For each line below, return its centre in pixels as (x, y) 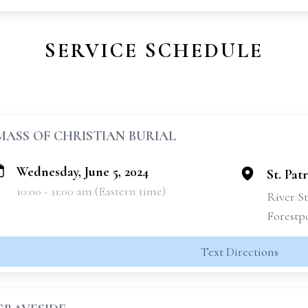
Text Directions (239, 252)
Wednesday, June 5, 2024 (82, 172)
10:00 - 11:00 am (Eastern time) (91, 191)
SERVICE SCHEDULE (154, 51)
